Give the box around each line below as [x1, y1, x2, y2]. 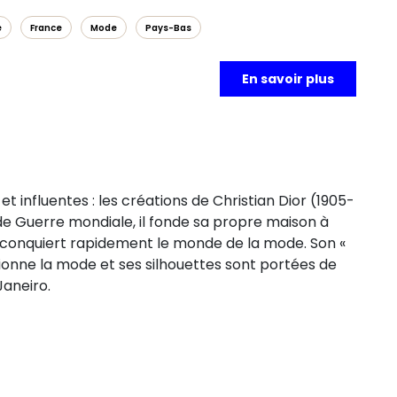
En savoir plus [242, 70, 334, 88]
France [30, 21, 62, 35]
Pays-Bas [145, 21, 191, 35]
